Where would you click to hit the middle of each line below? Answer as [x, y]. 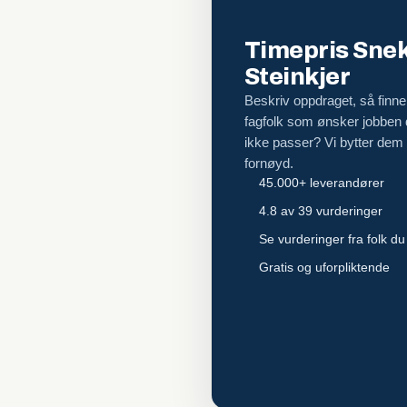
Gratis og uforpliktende [324, 267]
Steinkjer [298, 76]
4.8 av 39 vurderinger [321, 210]
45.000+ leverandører [322, 182]
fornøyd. [269, 163]
